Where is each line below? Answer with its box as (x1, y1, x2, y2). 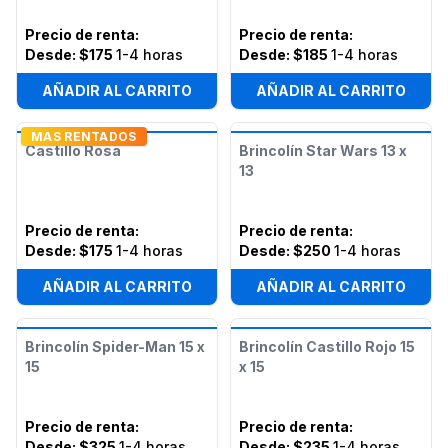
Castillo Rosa (25, 142, 121, 159)
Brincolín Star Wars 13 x (239, 142, 407, 159)
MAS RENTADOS (31, 129, 137, 144)
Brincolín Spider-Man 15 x (25, 338, 205, 355)
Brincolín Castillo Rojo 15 (239, 338, 415, 355)
